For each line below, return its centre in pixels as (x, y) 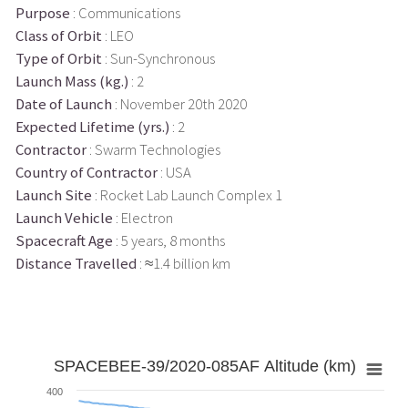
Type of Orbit (58, 58)
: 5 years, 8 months (168, 240)
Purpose (42, 13)
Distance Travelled (76, 263)
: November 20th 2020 (179, 104)
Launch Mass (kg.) (71, 81)
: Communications (125, 13)
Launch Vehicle (64, 218)
